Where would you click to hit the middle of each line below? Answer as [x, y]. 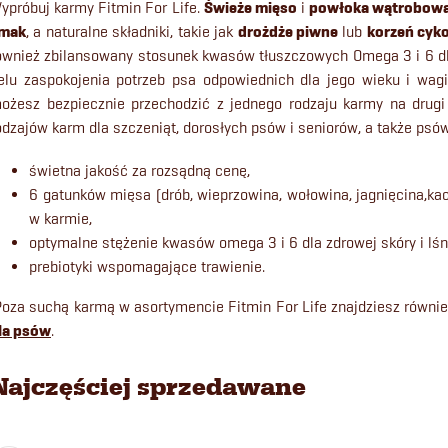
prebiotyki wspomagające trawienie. [147, 266]
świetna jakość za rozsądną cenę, [139, 170]
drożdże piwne [287, 32]
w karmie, [60, 218]
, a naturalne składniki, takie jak [132, 31]
